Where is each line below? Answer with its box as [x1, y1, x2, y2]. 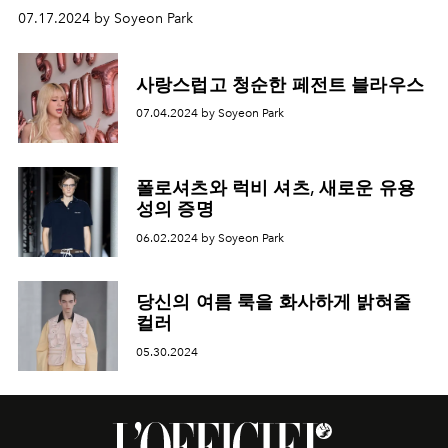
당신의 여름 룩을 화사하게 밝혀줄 [136, 291, 411, 313]
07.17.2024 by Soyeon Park [18, 10, 193, 27]
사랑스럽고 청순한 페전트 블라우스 [136, 73, 424, 95]
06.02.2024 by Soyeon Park [136, 230, 284, 245]
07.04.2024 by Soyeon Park [136, 106, 284, 121]
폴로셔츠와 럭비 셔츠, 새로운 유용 [136, 177, 416, 199]
